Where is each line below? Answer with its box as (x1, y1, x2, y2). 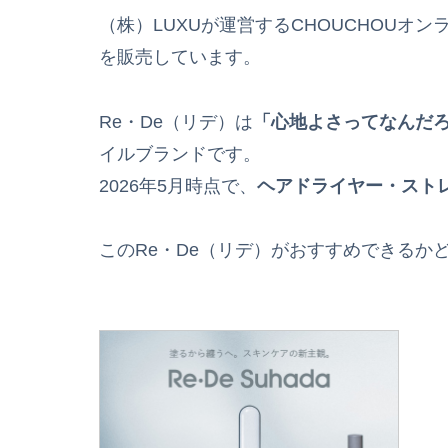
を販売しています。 (99, 47, 261, 68)
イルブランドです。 (99, 143, 261, 164)
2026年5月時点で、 (99, 175, 257, 196)
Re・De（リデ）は (99, 111, 253, 132)
